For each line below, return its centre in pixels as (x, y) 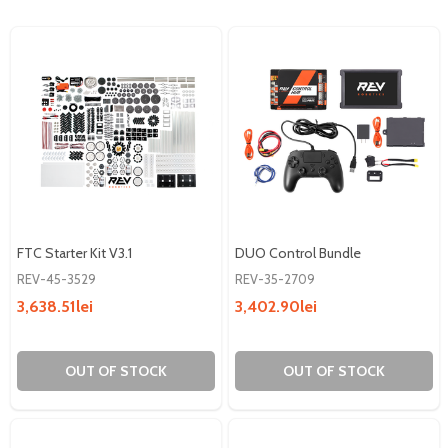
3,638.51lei (55, 306)
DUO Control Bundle (298, 252)
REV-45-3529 (56, 278)
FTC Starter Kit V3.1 (74, 252)
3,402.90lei (276, 306)
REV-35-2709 (275, 278)
